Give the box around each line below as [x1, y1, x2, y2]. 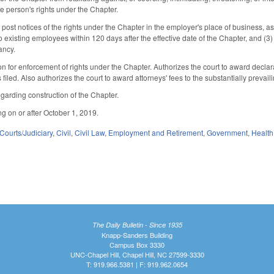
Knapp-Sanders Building [102, 229, 172, 240]
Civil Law [75, 127, 105, 138]
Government [207, 127, 248, 138]
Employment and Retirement [108, 127, 204, 138]
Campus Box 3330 [109, 239, 165, 250]
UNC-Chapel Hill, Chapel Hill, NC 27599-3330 [70, 249, 204, 259]
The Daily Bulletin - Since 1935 [92, 220, 182, 229]
